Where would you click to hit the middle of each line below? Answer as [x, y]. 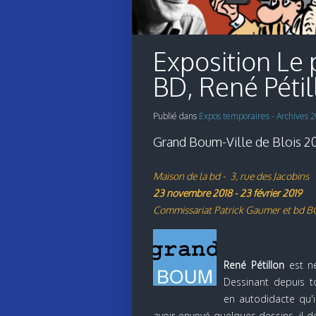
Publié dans [176, 116]
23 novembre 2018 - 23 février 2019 [227, 193]
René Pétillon [254, 265]
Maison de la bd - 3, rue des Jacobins [231, 176]
